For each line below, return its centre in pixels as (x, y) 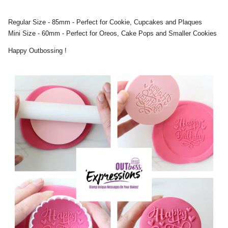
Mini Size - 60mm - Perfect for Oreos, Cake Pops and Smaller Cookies (113, 33)
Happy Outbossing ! (38, 50)
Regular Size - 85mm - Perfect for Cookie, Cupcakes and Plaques (105, 22)
